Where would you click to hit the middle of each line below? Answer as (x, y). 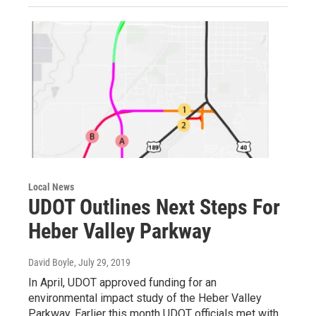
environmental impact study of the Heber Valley (145, 298)
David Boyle (51, 262)
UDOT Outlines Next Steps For (154, 207)
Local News (51, 187)
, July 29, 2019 (102, 262)
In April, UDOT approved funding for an (122, 282)
